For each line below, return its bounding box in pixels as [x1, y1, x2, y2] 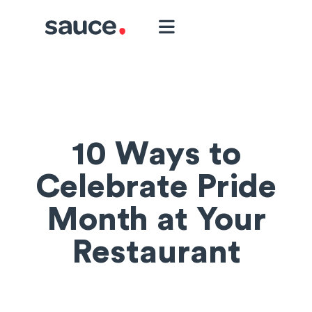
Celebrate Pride [36, 170, 276, 203]
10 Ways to [71, 137, 241, 171]
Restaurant [71, 235, 241, 269]
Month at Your [46, 203, 266, 236]
